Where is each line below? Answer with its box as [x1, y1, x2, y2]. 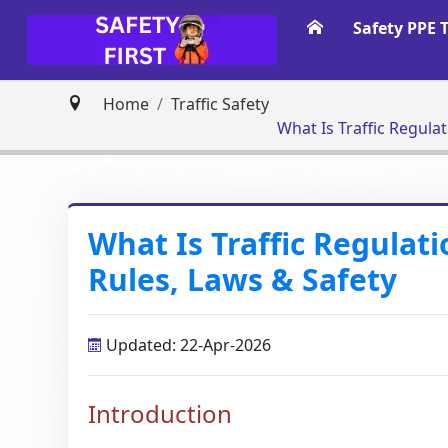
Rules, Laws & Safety [88, 259, 398, 300]
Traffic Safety [171, 93, 270, 115]
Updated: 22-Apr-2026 [102, 334, 272, 356]
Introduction [88, 397, 233, 430]
